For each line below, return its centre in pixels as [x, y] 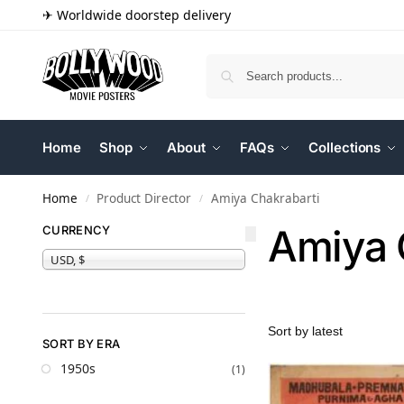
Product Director [144, 198]
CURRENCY [77, 230]
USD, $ [68, 259]
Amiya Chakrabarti [265, 198]
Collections [345, 147]
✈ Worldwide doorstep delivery [137, 15]
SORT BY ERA [82, 343]
